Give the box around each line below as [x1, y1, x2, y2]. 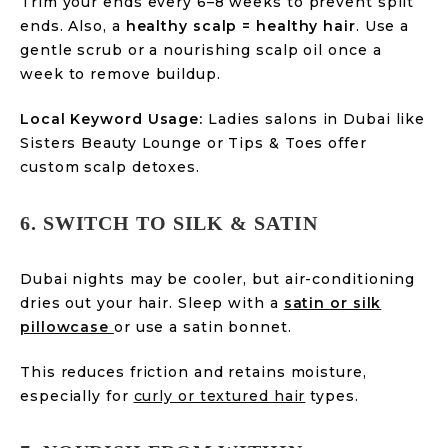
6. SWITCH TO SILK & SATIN [20, 212, 318, 234]
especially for [20, 387, 134, 405]
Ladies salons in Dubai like [203, 110, 426, 128]
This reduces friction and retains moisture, [20, 363, 367, 381]
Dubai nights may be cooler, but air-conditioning [20, 270, 416, 288]
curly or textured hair [133, 387, 306, 405]
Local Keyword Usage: [20, 110, 203, 128]
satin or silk [283, 294, 382, 312]
